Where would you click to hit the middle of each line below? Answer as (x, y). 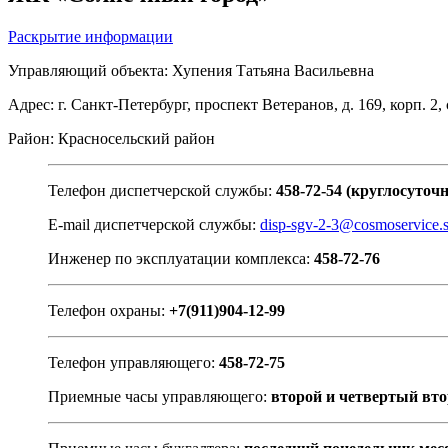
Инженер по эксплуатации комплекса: (179, 258)
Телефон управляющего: (133, 362)
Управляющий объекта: (90, 70)
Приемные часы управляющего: (159, 396)
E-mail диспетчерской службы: (154, 224)
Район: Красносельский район (111, 138)
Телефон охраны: (108, 310)
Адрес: (33, 104)
